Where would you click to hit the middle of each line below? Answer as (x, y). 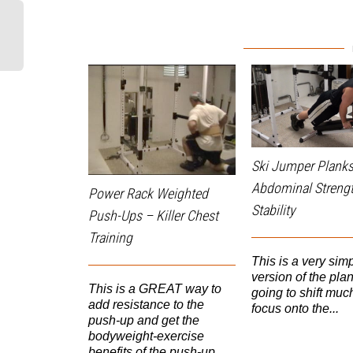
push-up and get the (144, 321)
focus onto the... (295, 309)
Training (110, 238)
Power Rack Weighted (148, 194)
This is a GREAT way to (155, 289)
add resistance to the (146, 305)
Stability (273, 210)
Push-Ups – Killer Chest (153, 216)
